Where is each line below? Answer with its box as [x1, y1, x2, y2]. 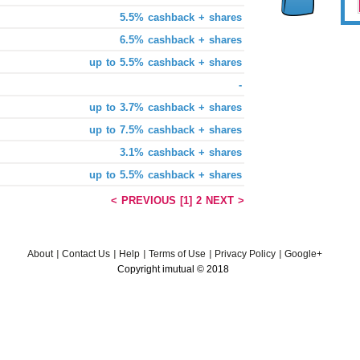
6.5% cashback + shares [120, 34, 242, 46]
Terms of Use [149, 248, 206, 260]
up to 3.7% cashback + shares [89, 101, 242, 113]
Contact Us [62, 248, 110, 260]
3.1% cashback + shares [120, 146, 242, 158]
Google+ [284, 248, 322, 260]
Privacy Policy [215, 248, 276, 260]
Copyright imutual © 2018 [117, 264, 229, 275]
